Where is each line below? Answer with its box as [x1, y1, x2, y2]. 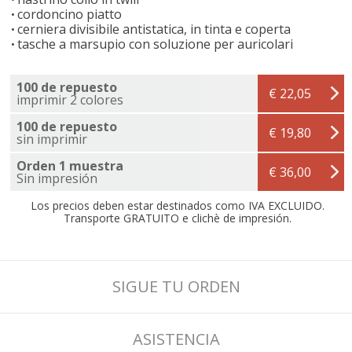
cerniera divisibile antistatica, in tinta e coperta [17, 20, 291, 38]
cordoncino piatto [17, 5, 122, 23]
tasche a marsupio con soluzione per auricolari [17, 35, 293, 53]
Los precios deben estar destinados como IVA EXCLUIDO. [30, 197, 324, 213]
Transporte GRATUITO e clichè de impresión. [63, 210, 291, 225]
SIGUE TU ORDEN [112, 275, 240, 297]
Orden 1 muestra [16, 156, 123, 174]
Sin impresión [16, 169, 97, 187]
